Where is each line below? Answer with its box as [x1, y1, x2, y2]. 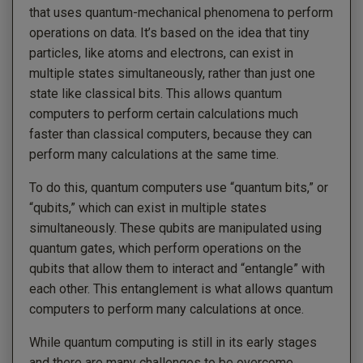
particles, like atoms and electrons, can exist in [29, 45, 293, 61]
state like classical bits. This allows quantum [29, 85, 282, 101]
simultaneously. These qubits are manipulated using [29, 220, 322, 236]
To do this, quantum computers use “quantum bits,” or [29, 179, 328, 195]
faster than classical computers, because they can [29, 126, 312, 142]
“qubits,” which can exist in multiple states [29, 199, 267, 216]
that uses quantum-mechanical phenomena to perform [29, 4, 333, 20]
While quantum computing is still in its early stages [29, 334, 317, 350]
